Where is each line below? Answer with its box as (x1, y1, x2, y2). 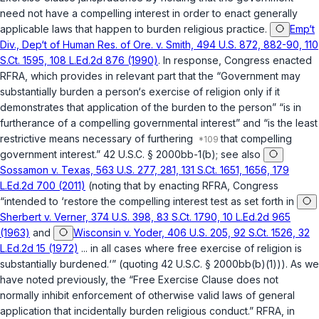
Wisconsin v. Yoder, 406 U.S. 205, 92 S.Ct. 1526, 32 (73, 226, 310, 239)
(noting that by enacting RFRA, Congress (85, 179, 278, 192)
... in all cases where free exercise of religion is (78, 242, 302, 255)
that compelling (221, 132, 292, 145)
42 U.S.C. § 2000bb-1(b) (103, 148, 216, 161)
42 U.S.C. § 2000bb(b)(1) (161, 258, 277, 271)
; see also (216, 148, 263, 161)
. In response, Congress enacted (158, 54, 312, 67)
